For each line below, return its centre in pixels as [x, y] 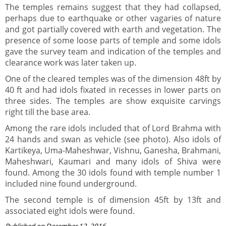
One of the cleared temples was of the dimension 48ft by [113, 79]
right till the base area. [48, 112]
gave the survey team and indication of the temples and [113, 51]
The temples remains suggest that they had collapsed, [113, 7]
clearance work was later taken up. [71, 63]
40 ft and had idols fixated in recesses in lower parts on [113, 90]
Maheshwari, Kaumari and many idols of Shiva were [113, 161]
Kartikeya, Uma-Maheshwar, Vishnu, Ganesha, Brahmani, [113, 150]
